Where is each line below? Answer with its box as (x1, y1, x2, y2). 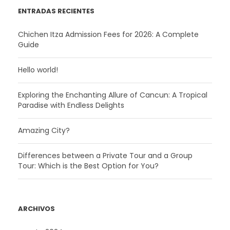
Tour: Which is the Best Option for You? (18, 161, 159, 171)
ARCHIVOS (18, 204, 55, 214)
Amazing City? (18, 125, 70, 136)
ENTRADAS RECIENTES (18, 6, 94, 16)
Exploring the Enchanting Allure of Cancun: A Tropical (18, 90, 207, 101)
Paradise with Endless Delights (18, 100, 124, 111)
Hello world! (18, 65, 58, 75)
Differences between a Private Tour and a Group (18, 150, 193, 161)
